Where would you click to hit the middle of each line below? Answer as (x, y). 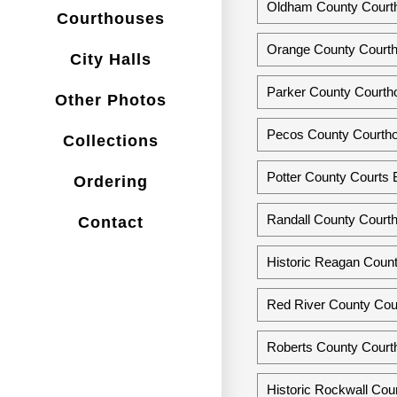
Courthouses (111, 18)
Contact (111, 222)
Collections (111, 140)
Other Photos (111, 100)
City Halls (111, 59)
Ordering (111, 181)
